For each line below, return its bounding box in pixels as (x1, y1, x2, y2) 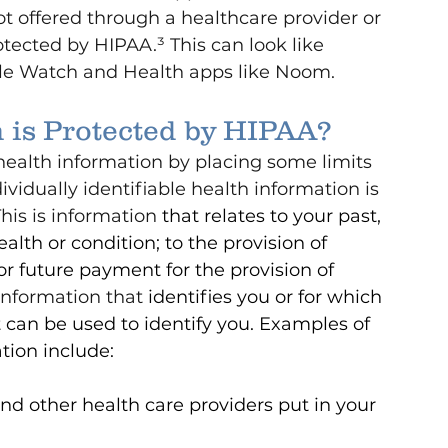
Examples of (259, 313, 375, 336)
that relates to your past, (162, 205, 386, 228)
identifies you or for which (148, 286, 387, 309)
